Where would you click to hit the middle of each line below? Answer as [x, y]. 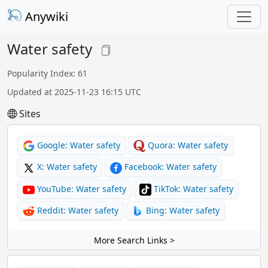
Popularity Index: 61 [47, 73]
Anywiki [45, 16]
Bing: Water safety [182, 210]
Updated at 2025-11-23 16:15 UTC [74, 92]
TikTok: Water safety [192, 188]
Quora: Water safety [187, 145]
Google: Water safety [77, 145]
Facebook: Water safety [169, 167]
